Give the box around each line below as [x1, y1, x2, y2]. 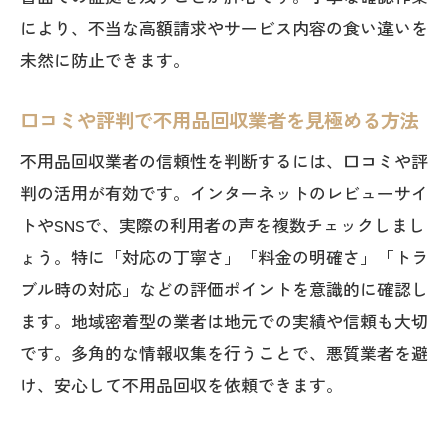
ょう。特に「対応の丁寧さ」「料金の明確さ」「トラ [20, 244, 428, 269]
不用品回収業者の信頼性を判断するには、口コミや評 [20, 148, 428, 173]
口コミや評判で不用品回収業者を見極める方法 [20, 106, 419, 134]
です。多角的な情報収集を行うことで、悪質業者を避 [20, 340, 428, 365]
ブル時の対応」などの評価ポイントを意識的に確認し [20, 276, 428, 301]
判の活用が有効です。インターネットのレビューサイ [20, 180, 428, 205]
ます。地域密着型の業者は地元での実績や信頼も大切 [20, 308, 428, 333]
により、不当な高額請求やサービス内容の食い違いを [20, 15, 428, 40]
